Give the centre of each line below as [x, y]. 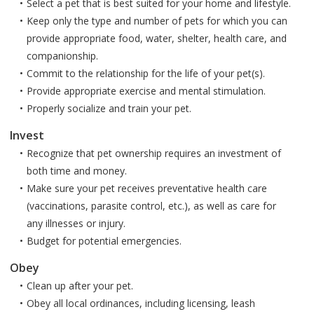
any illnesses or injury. [76, 223]
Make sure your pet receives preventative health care [147, 188]
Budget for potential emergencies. [104, 241]
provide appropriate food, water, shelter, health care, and [157, 38]
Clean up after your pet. [80, 286]
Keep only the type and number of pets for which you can [157, 21]
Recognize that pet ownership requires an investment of [154, 153]
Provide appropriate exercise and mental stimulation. [146, 91]
